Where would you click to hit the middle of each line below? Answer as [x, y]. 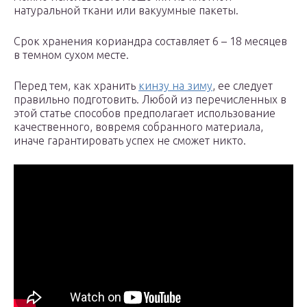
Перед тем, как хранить [76, 86]
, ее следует [243, 86]
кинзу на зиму [175, 86]
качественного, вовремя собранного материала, [138, 127]
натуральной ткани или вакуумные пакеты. [126, 11]
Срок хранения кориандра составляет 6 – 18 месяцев [150, 41]
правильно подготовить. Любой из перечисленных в [150, 100]
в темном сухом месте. [71, 55]
